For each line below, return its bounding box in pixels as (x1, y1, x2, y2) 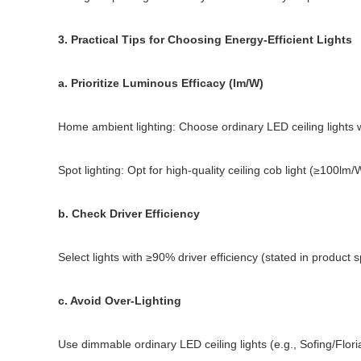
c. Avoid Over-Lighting (58, 294, 181, 307)
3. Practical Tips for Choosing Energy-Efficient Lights (58, 33, 352, 46)
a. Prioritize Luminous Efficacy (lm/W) (58, 77, 263, 89)
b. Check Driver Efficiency (58, 207, 200, 220)
